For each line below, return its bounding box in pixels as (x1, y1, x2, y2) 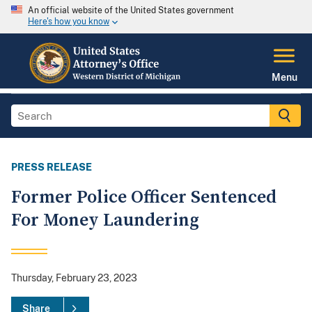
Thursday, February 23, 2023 (11, 272, 137, 284)
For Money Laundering (11, 209, 199, 233)
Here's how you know (28, 17, 109, 27)
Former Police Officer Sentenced (11, 186, 276, 210)
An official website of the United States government (28, 6, 234, 15)
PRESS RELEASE (11, 162, 92, 173)
